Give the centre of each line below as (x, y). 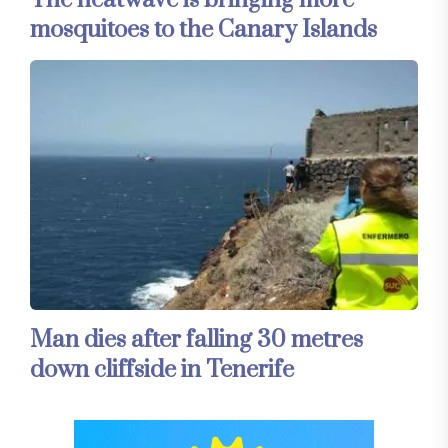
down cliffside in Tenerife (162, 369)
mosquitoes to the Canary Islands (203, 29)
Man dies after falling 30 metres (196, 339)
